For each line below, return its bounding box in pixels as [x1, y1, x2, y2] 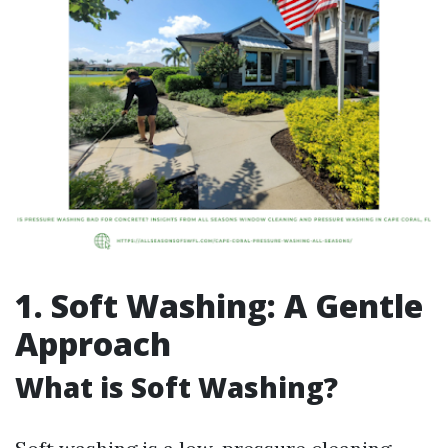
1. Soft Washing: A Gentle [15, 284, 423, 327]
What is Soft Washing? [15, 368, 338, 406]
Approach [15, 322, 171, 365]
